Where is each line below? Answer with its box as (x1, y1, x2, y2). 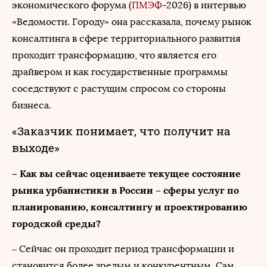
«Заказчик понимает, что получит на (12, 123, 231, 138)
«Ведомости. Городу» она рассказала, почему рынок (12, 16, 252, 27)
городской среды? (12, 218, 101, 229)
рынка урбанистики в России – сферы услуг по (12, 184, 239, 196)
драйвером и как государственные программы (12, 66, 228, 77)
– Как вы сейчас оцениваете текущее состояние (12, 167, 241, 179)
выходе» (12, 140, 60, 155)
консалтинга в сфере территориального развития (12, 33, 241, 44)
